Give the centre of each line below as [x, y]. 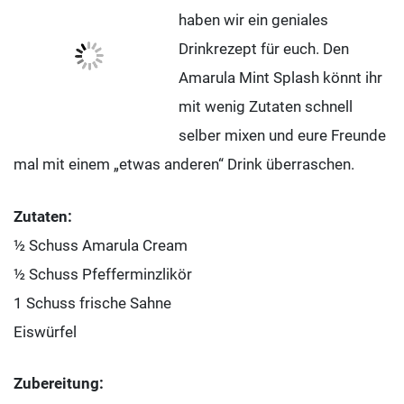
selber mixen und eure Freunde [282, 136]
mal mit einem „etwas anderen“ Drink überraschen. [184, 165]
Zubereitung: [59, 384]
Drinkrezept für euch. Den [264, 49]
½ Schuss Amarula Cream [101, 245]
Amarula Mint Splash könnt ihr [280, 78]
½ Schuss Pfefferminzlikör [103, 274]
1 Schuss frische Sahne [92, 303]
